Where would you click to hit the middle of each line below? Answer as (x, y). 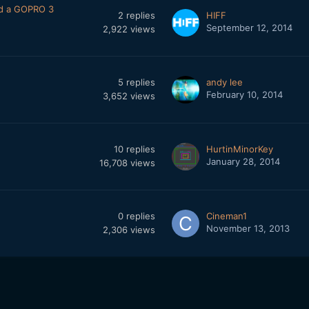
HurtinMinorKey (239, 149)
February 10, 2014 (244, 95)
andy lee (224, 82)
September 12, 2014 (249, 28)
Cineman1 (226, 216)
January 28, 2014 (243, 162)
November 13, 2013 (248, 229)
